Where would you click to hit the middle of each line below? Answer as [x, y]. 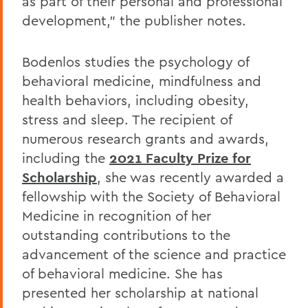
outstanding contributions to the [126, 234]
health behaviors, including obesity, [135, 100]
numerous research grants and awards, [145, 138]
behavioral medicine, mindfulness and [142, 80]
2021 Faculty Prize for [180, 158]
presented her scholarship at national [140, 292]
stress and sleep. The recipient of [127, 119]
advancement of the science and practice [154, 254]
